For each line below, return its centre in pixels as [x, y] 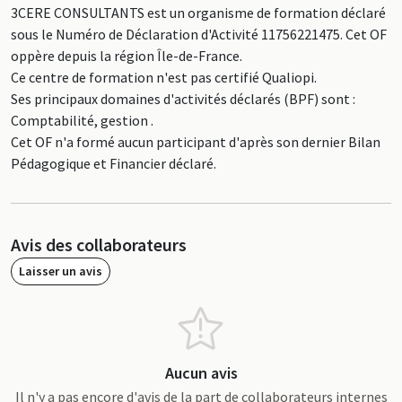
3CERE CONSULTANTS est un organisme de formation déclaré [198, 13]
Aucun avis [201, 373]
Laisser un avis [61, 271]
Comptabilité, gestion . [82, 120]
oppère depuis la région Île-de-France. [127, 56]
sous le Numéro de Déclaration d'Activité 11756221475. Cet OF [199, 34]
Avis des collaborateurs [99, 245]
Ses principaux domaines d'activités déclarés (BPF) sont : [183, 99]
